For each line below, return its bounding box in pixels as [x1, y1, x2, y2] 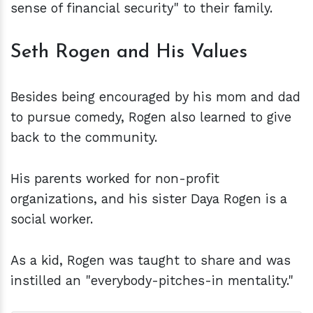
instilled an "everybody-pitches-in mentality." [10, 272, 293, 288]
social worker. [10, 211, 93, 226]
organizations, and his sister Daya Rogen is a [10, 191, 287, 206]
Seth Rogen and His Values [10, 42, 254, 62]
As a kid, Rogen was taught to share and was [10, 252, 291, 268]
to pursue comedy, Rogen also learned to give [10, 109, 291, 124]
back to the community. [10, 129, 161, 145]
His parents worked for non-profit [10, 170, 219, 186]
